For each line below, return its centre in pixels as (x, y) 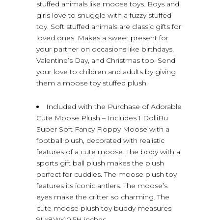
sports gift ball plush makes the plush (100, 163)
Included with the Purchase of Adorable (114, 106)
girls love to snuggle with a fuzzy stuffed (104, 15)
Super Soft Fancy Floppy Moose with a (103, 129)
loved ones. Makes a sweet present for (102, 38)
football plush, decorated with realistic (100, 140)
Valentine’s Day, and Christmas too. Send (106, 60)
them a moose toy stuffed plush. (92, 83)
